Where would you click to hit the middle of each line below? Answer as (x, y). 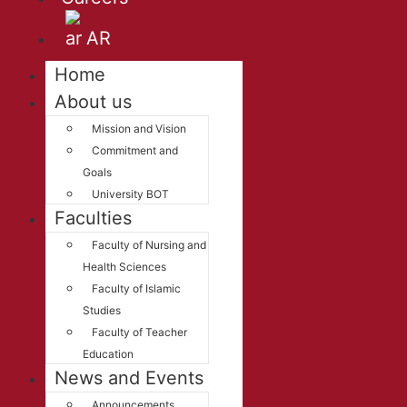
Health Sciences (124, 267)
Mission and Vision (139, 129)
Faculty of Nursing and (149, 245)
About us (93, 102)
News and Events (129, 378)
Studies (102, 310)
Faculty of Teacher (139, 332)
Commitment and (135, 150)
